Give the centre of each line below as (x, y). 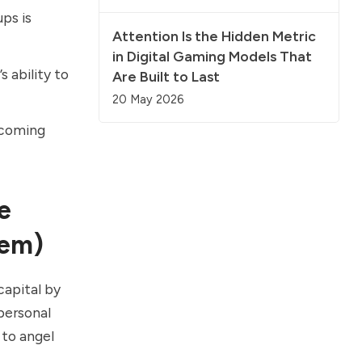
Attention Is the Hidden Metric (214, 36)
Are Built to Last (166, 77)
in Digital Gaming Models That (212, 57)
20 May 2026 (148, 99)
